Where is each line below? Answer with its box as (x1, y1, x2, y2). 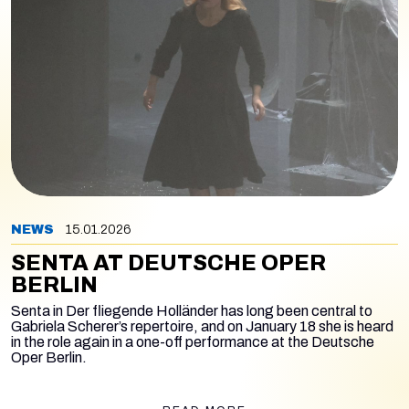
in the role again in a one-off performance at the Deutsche (11, 334, 374, 350)
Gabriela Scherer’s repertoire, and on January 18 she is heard (11, 319, 393, 334)
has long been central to (218, 303, 372, 319)
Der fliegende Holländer (63, 303, 218, 319)
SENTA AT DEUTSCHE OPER (11, 251, 326, 275)
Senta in (11, 303, 63, 319)
